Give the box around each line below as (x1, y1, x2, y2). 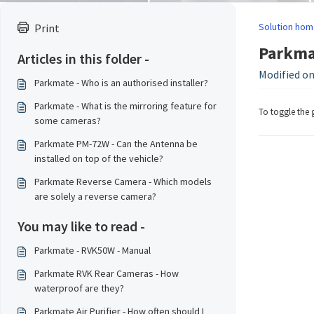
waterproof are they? (34, 282, 124, 294)
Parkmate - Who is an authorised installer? (34, 76, 208, 89)
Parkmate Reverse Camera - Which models (34, 175, 212, 188)
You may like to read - (18, 217, 145, 235)
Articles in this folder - (18, 50, 149, 67)
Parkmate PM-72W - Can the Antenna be (34, 137, 198, 150)
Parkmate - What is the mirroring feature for (34, 100, 217, 112)
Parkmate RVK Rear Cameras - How (34, 267, 179, 280)
